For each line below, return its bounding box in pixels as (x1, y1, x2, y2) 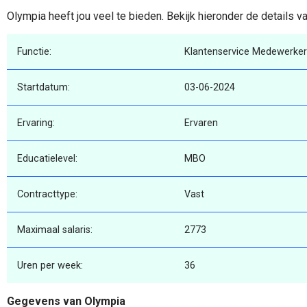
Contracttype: (17, 188, 77, 201)
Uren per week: (17, 260, 83, 272)
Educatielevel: (17, 153, 77, 165)
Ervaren (184, 117, 218, 130)
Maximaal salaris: (17, 224, 93, 236)
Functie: (17, 46, 51, 58)
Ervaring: (17, 117, 55, 130)
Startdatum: (17, 82, 70, 94)
